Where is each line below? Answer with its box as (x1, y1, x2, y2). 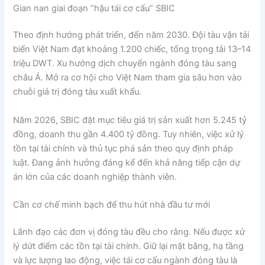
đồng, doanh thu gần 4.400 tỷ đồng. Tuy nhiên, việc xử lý (13, 128, 244, 140)
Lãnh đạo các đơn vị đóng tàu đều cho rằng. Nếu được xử (13, 226, 245, 237)
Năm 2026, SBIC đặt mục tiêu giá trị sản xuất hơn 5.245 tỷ (13, 114, 247, 125)
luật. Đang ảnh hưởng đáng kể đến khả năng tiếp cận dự (13, 157, 241, 168)
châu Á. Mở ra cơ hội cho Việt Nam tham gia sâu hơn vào (13, 72, 243, 83)
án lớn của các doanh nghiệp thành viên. (13, 171, 177, 182)
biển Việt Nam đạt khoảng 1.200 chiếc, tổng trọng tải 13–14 (13, 44, 251, 55)
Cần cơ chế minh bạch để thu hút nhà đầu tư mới (13, 199, 211, 211)
